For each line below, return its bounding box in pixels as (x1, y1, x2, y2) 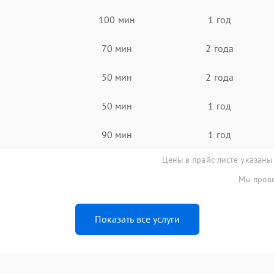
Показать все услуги (94, 213, 180, 225)
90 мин (101, 128, 133, 141)
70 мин (101, 42, 133, 54)
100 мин (98, 13, 135, 26)
